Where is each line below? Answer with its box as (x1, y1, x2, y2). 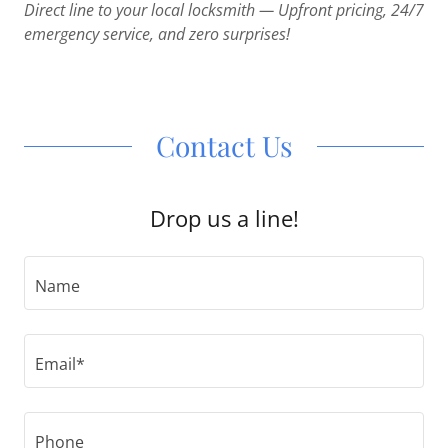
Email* (35, 352, 85, 375)
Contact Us (155, 127, 293, 164)
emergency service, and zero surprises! (24, 23, 290, 45)
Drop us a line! (149, 203, 299, 233)
